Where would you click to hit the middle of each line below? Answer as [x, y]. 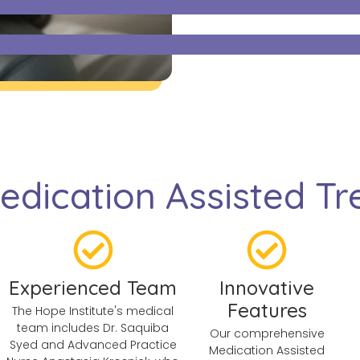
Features [267, 311]
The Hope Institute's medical [93, 311]
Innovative [267, 288]
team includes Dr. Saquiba [93, 328]
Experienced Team [93, 288]
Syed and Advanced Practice [93, 345]
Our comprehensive [267, 334]
